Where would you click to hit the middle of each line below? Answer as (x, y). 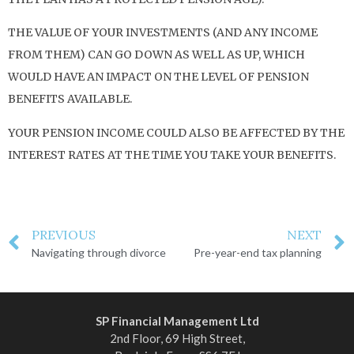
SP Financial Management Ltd (177, 320)
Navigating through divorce (99, 252)
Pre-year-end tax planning (258, 252)
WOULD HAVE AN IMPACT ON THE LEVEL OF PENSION (158, 77)
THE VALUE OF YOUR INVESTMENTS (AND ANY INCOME (163, 33)
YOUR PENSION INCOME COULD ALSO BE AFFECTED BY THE (176, 132)
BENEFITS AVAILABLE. (70, 99)
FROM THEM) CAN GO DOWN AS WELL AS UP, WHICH (156, 55)
